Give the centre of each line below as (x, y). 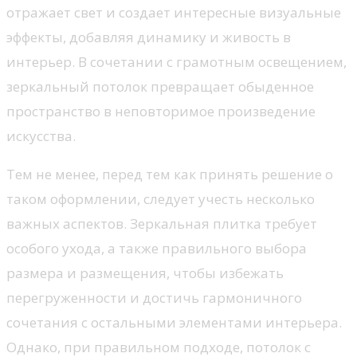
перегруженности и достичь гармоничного (154, 298)
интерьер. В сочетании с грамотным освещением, (177, 62)
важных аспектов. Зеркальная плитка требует (162, 224)
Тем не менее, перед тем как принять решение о (170, 175)
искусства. (41, 136)
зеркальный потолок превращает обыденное (160, 87)
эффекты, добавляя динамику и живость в (149, 37)
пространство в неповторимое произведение (161, 112)
